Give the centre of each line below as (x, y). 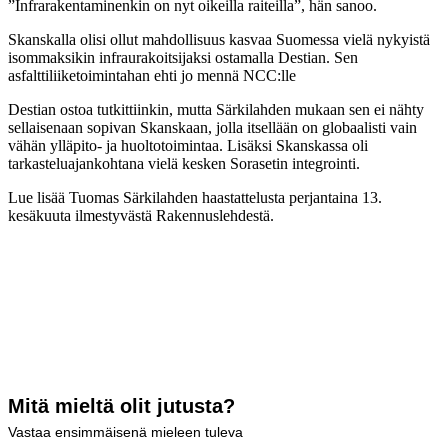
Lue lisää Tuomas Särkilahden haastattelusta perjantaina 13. (195, 197)
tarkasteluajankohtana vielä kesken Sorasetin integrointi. (184, 163)
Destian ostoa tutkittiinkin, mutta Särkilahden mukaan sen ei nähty (216, 109)
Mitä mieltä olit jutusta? (121, 405)
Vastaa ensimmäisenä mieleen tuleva (125, 431)
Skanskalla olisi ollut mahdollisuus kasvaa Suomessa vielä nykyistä (219, 39)
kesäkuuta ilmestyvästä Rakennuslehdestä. (141, 215)
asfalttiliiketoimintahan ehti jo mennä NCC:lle (152, 75)
